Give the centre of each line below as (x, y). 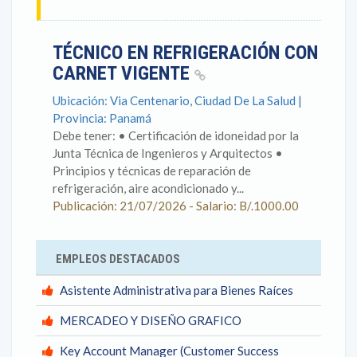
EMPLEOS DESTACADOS (118, 259)
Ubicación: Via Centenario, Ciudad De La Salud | (177, 100)
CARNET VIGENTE (124, 73)
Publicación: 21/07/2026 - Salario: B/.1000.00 (176, 206)
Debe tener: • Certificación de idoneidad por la (176, 135)
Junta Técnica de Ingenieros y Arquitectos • (168, 153)
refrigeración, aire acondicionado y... (148, 188)
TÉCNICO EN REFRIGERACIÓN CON (185, 53)
